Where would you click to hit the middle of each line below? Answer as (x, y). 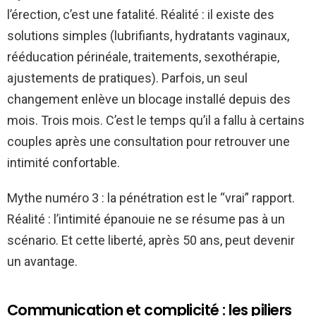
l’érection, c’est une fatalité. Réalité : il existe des (141, 14)
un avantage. (42, 261)
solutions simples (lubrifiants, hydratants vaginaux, (148, 35)
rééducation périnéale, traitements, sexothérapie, (143, 56)
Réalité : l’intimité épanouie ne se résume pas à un (146, 219)
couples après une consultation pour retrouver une (148, 141)
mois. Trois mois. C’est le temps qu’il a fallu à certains (156, 120)
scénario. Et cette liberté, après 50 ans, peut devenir (151, 240)
